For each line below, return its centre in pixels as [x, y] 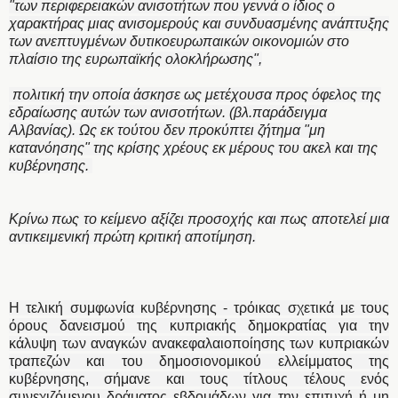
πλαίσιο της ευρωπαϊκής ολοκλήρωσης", [135, 59]
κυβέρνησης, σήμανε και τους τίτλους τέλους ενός [199, 378]
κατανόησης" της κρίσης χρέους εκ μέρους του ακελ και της [193, 147]
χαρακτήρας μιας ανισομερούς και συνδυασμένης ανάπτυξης [199, 23]
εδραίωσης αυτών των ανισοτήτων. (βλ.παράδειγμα [168, 112]
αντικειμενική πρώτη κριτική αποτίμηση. [132, 236]
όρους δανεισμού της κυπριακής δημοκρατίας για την [199, 325]
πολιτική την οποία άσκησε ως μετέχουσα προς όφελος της [195, 94]
